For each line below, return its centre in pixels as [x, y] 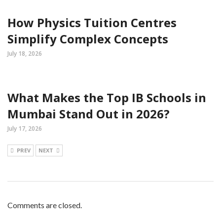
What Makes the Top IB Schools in [107, 97]
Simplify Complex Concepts [88, 39]
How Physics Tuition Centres [92, 22]
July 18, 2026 [25, 54]
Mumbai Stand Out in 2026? [89, 113]
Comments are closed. [45, 205]
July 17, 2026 [25, 128]
